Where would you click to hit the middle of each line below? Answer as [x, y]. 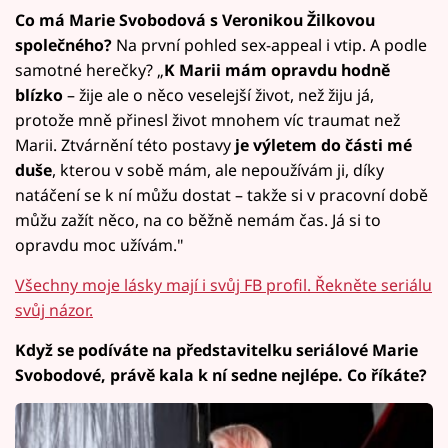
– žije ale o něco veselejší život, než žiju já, [218, 94]
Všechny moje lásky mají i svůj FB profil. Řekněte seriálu [223, 284]
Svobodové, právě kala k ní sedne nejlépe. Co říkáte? [221, 374]
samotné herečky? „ [89, 69]
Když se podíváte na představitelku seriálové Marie [216, 349]
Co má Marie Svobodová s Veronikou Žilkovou [195, 19]
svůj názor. [54, 309]
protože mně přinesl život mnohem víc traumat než [207, 119]
